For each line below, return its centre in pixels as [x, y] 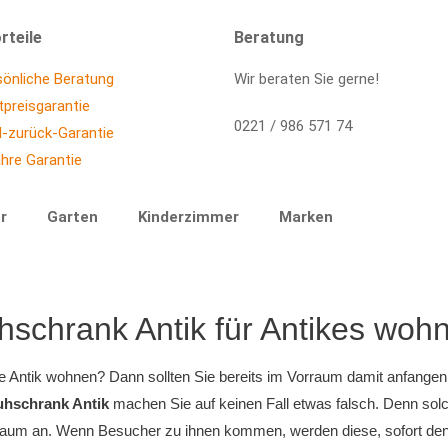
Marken [306, 217]
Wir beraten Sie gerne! [306, 79]
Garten [72, 217]
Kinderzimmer [188, 217]
